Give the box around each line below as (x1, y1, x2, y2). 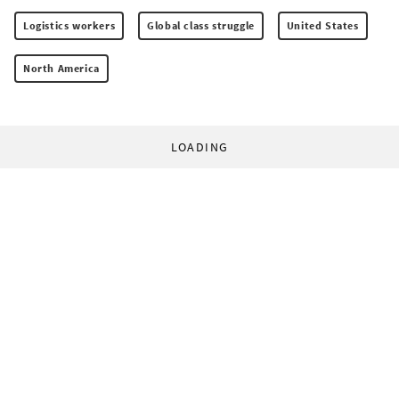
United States (286, 18, 359, 32)
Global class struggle (147, 18, 255, 32)
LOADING (170, 138, 229, 155)
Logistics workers (23, 18, 116, 32)
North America (23, 61, 100, 75)
